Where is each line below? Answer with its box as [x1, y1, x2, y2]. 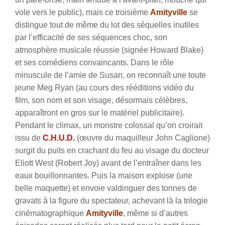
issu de [15, 133, 43, 142]
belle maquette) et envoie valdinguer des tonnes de [15, 183, 197, 192]
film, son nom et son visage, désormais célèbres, [15, 95, 187, 104]
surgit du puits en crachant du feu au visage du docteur [15, 146, 209, 155]
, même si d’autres [123, 208, 188, 217]
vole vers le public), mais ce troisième [15, 8, 150, 17]
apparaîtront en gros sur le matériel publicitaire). [15, 108, 184, 117]
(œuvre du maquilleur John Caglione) [77, 133, 210, 142]
